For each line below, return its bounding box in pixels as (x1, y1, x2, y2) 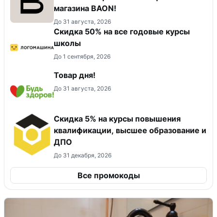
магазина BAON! (54, 3, 116, 14)
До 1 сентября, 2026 (54, 53, 110, 61)
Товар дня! (54, 70, 95, 80)
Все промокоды (77, 170, 140, 181)
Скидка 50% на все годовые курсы (54, 27, 190, 37)
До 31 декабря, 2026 (54, 152, 111, 159)
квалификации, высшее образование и (54, 125, 206, 136)
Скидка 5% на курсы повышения (54, 114, 181, 124)
